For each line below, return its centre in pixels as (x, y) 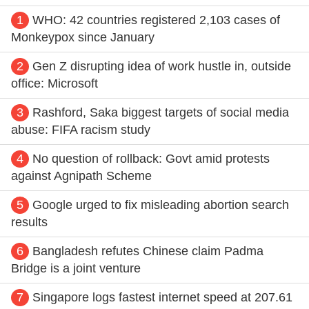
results (29, 222)
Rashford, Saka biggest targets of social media (161, 112)
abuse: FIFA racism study (81, 129)
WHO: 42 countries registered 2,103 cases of (156, 20)
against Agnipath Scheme (81, 176)
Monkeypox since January (83, 37)
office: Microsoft (54, 83)
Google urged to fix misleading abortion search (161, 205)
